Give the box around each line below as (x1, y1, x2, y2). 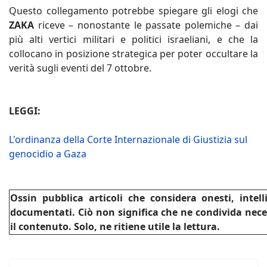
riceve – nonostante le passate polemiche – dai (38, 18, 258, 32)
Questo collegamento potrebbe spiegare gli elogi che (9, 4, 258, 17)
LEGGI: (9, 104, 41, 117)
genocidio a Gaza (9, 147, 86, 160)
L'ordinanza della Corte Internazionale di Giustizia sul (9, 132, 247, 146)
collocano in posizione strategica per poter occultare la (9, 46, 258, 60)
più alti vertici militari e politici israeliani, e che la (9, 32, 258, 46)
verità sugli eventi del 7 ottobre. (9, 61, 151, 74)
